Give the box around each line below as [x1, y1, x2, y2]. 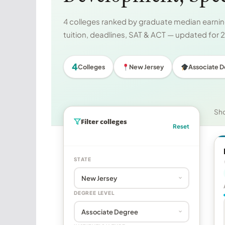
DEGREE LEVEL [74, 190, 115, 196]
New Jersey [129, 63, 164, 71]
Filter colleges [81, 117, 127, 127]
